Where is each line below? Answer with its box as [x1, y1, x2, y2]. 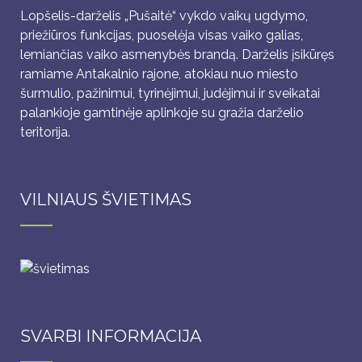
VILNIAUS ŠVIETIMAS [20, 190, 192, 210]
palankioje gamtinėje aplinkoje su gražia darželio [20, 105, 304, 121]
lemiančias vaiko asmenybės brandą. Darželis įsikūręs [20, 47, 335, 63]
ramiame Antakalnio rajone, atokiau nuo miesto [20, 66, 298, 82]
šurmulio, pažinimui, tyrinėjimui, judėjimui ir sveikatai [20, 86, 320, 102]
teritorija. [20, 124, 70, 141]
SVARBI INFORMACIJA [20, 326, 201, 346]
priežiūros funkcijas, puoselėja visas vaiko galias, [20, 27, 303, 44]
